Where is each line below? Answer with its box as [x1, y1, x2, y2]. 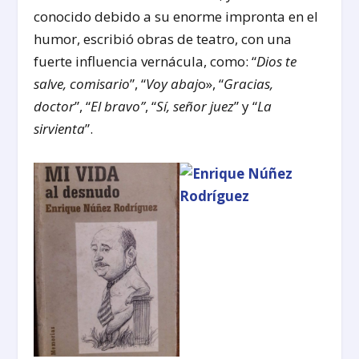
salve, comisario [34, 75, 131, 94]
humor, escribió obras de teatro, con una [34, 30, 292, 49]
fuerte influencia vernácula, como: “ [34, 52, 257, 71]
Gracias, [224, 75, 274, 94]
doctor [34, 97, 75, 116]
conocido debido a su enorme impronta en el [34, 7, 319, 26]
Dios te [256, 52, 297, 71]
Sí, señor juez [156, 97, 235, 116]
